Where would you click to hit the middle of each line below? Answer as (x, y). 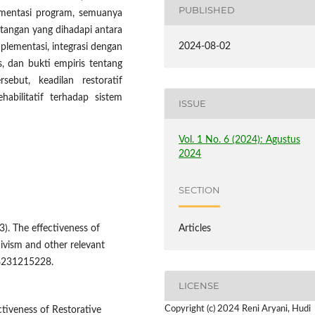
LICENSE (199, 286)
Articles (195, 228)
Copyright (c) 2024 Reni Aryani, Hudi (238, 309)
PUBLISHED (207, 10)
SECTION (200, 190)
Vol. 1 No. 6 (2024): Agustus (240, 140)
